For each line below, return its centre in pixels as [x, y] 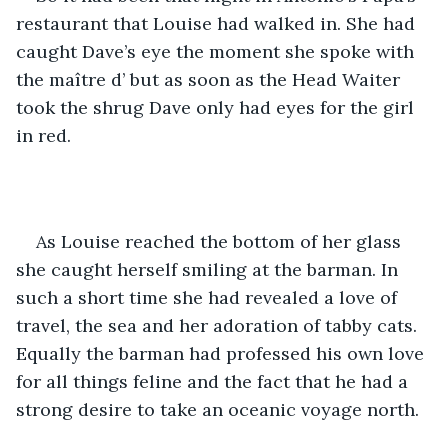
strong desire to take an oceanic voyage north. [217, 409]
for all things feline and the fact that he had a [214, 381]
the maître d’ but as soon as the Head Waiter [210, 79]
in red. [43, 135]
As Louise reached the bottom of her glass [221, 241]
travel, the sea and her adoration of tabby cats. [219, 325]
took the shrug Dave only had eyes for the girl [217, 107]
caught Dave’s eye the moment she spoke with [217, 51]
